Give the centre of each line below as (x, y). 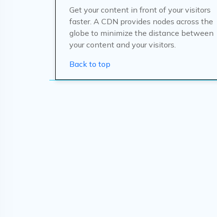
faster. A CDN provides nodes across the (141, 21)
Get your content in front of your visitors (140, 10)
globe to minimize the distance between (141, 33)
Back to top (90, 64)
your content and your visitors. (123, 45)
